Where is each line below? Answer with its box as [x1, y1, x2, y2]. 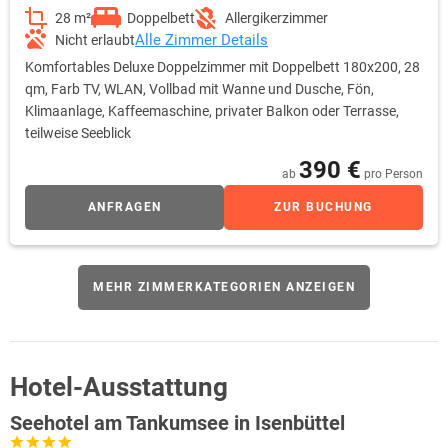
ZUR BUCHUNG [274, 199, 373, 214]
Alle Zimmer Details [135, 30, 268, 49]
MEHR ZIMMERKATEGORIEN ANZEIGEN [93, 279, 355, 294]
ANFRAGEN [87, 199, 162, 214]
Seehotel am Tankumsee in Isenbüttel [10, 410, 345, 435]
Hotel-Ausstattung [10, 371, 228, 402]
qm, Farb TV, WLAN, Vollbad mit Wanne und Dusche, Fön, [25, 80, 374, 97]
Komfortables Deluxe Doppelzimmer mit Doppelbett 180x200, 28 [25, 58, 420, 75]
